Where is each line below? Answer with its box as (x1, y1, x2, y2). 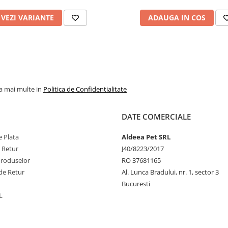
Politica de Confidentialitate (43, 84, 127, 94)
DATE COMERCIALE (122, 111, 191, 122)
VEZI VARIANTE (1, 13, 54, 22)
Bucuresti (122, 179, 150, 188)
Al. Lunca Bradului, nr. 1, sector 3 (122, 167, 219, 177)
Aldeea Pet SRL (122, 132, 170, 141)
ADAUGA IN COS (148, 13, 206, 22)
